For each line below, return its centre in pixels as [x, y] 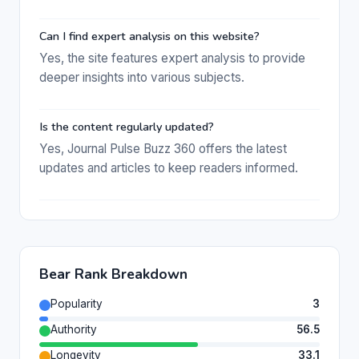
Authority [74, 329]
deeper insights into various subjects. [142, 77]
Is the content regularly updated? [127, 127]
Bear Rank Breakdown [113, 274]
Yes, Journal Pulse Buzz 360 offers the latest [163, 148]
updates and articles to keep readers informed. [169, 167]
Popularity [77, 304]
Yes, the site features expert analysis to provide [172, 58]
